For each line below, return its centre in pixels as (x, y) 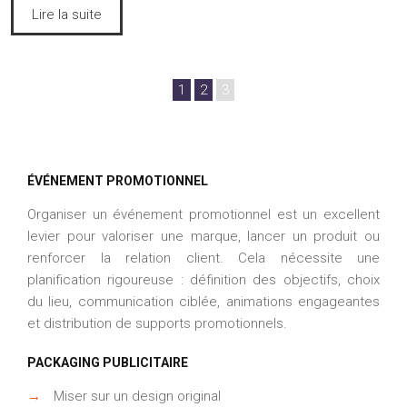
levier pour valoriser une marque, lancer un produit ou (203, 236)
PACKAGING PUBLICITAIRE (108, 362)
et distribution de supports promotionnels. (157, 323)
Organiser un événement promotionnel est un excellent (203, 214)
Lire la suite (67, 14)
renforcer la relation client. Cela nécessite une (203, 258)
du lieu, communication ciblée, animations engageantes (203, 301)
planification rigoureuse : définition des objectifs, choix (203, 279)
